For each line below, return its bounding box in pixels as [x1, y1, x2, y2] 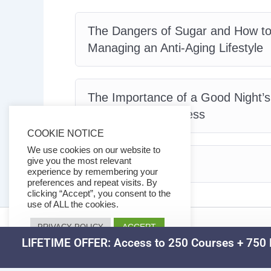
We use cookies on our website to [27, 145, 160, 155]
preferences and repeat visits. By [27, 178, 157, 188]
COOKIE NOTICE [27, 128, 104, 139]
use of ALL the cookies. [27, 200, 119, 209]
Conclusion [88, 157, 146, 171]
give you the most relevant [27, 156, 131, 166]
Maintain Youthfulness [88, 107, 205, 121]
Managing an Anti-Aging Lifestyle [88, 41, 263, 54]
